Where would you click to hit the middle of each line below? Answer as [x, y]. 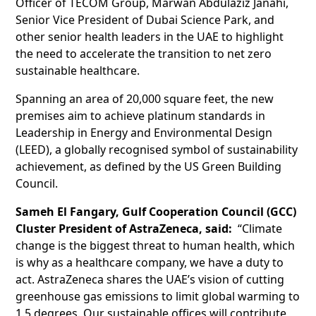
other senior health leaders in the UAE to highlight [150, 36]
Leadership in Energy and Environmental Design [144, 132]
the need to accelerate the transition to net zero [144, 53]
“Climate [260, 228]
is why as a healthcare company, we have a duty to [150, 262]
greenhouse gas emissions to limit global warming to [158, 296]
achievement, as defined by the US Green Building [149, 166]
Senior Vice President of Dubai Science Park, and [145, 19]
